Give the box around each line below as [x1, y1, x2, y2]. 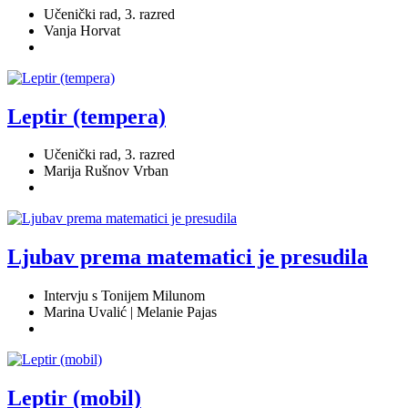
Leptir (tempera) [7, 104, 166, 128]
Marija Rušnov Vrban [44, 163, 168, 179]
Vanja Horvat [44, 22, 120, 38]
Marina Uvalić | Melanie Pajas [44, 304, 217, 321]
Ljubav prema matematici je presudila [7, 245, 368, 270]
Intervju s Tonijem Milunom [44, 288, 205, 304]
